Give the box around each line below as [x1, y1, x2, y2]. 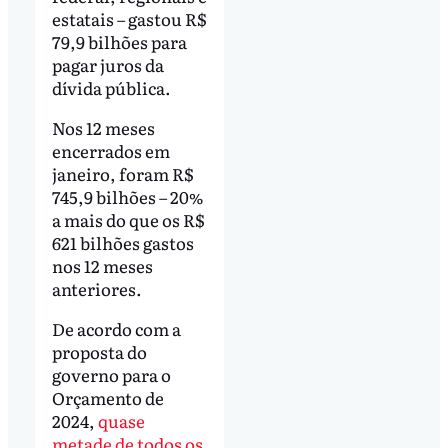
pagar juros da [51, 51, 164, 77]
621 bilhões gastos [51, 229, 194, 255]
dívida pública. [51, 74, 171, 100]
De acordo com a [51, 315, 181, 341]
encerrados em [51, 137, 170, 163]
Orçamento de [51, 384, 164, 410]
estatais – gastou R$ [51, 5, 206, 31]
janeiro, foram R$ [51, 160, 193, 186]
